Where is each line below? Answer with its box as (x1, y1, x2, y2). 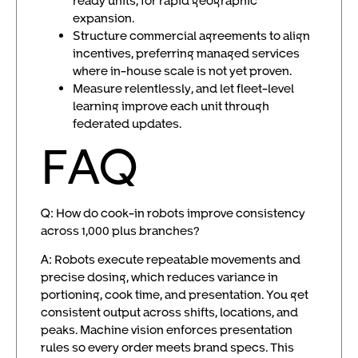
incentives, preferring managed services (73, 45, 300, 60)
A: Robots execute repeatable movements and (41, 252, 300, 267)
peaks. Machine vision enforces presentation (41, 322, 292, 337)
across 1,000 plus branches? (41, 222, 200, 237)
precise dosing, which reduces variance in (41, 269, 278, 284)
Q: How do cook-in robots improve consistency (41, 205, 305, 220)
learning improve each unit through (73, 97, 269, 113)
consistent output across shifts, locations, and (41, 304, 298, 320)
